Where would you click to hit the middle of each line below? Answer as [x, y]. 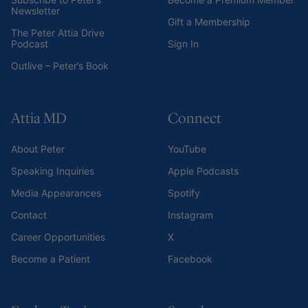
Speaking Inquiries [53, 170]
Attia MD [39, 118]
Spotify [184, 192]
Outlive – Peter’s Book [60, 65]
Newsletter [35, 10]
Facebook [190, 258]
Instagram [190, 214]
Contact [29, 214]
